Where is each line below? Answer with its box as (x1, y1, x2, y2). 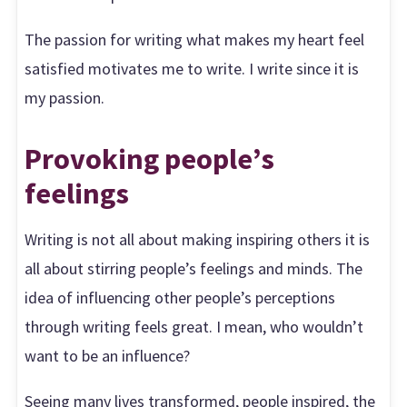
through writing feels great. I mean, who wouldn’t (25, 316, 364, 338)
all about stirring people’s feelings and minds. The (25, 258, 363, 280)
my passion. (25, 87, 105, 109)
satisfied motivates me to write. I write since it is (25, 58, 360, 80)
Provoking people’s (25, 140, 275, 178)
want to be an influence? (25, 345, 191, 367)
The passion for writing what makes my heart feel (25, 29, 365, 51)
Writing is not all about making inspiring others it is (25, 229, 371, 251)
